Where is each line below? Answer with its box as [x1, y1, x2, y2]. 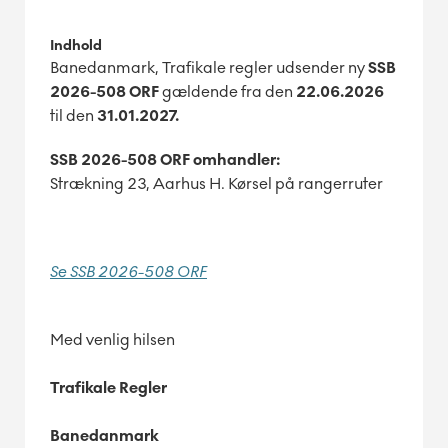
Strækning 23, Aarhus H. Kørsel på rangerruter [50, 174, 383, 193]
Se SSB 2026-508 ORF [50, 262, 207, 281]
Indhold [50, 37, 102, 54]
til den [50, 106, 97, 125]
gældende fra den [159, 82, 293, 101]
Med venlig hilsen [50, 330, 175, 349]
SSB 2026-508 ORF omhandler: [50, 150, 280, 169]
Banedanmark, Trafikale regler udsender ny [50, 58, 368, 77]
